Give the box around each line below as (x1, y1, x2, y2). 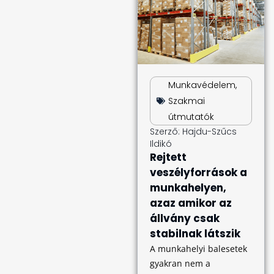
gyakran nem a (150, 257, 210, 269)
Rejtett (150, 150, 187, 165)
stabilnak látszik (150, 226, 240, 241)
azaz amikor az (150, 196, 232, 210)
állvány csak (150, 211, 220, 226)
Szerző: (150, 125, 180, 138)
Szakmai (168, 95, 205, 107)
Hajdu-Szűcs (180, 125, 237, 138)
